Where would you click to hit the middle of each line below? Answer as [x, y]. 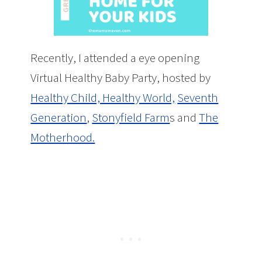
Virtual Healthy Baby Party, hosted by [121, 77]
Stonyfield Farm [131, 117]
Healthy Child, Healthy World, [103, 97]
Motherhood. [63, 137]
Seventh [198, 97]
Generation [59, 117]
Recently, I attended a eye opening [115, 57]
